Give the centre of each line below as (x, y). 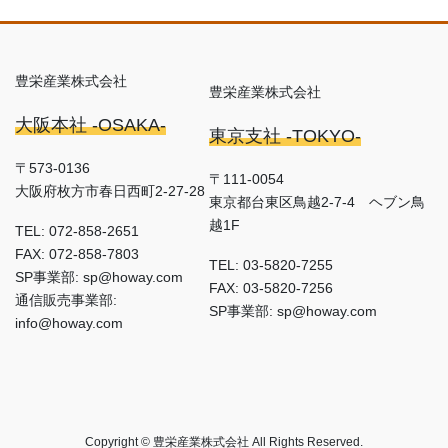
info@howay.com (69, 322)
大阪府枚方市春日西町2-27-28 (110, 190)
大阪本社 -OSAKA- (90, 124)
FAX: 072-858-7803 (77, 253)
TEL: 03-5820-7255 (271, 265)
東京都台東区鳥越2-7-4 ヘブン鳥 (317, 202)
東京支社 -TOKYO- (285, 136)
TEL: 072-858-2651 (77, 230)
